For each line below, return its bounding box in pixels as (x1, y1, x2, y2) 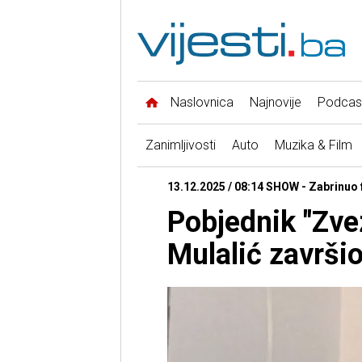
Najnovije (249, 95, 301, 111)
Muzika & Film (274, 137, 352, 154)
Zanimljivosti (145, 137, 216, 154)
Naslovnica (170, 95, 234, 111)
